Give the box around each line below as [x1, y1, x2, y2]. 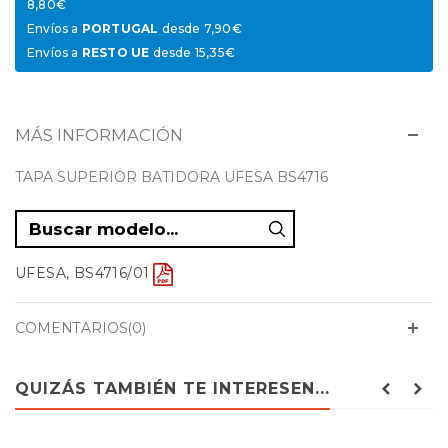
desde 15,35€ [149, 45, 236, 61]
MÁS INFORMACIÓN [15, 125, 183, 146]
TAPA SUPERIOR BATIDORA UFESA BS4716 [15, 168, 328, 187]
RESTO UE [81, 45, 150, 61]
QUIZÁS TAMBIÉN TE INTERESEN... [15, 379, 330, 399]
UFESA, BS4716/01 [15, 264, 150, 283]
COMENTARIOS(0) [15, 319, 146, 338]
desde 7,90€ [158, 21, 242, 37]
